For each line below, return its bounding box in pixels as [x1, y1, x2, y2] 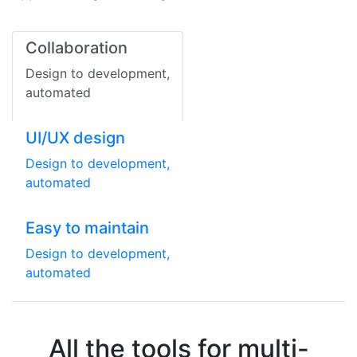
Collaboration [25, 38, 127, 58]
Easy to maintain [25, 218, 149, 238]
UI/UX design [25, 128, 125, 148]
